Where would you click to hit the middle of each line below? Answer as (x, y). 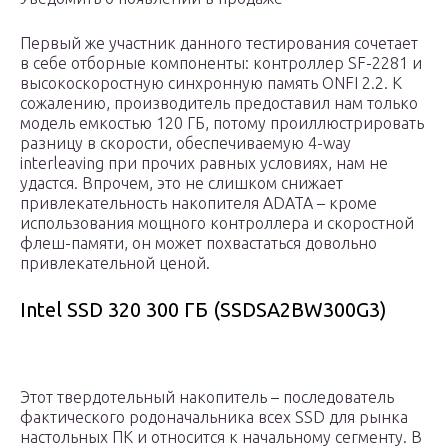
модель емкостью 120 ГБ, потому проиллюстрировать (222, 123)
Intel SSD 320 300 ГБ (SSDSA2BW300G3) (203, 310)
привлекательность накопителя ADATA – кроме (198, 203)
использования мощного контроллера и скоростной (217, 223)
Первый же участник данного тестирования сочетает (219, 43)
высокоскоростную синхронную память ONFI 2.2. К (211, 83)
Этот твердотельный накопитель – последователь (207, 397)
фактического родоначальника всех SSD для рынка (214, 417)
